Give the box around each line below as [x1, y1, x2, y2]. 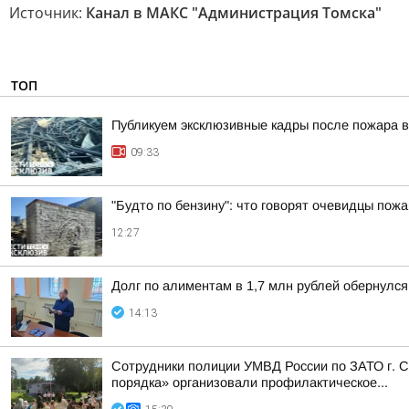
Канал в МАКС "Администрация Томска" [86, 3, 382, 23]
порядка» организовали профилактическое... [111, 375, 388, 390]
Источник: [9, 3, 86, 23]
